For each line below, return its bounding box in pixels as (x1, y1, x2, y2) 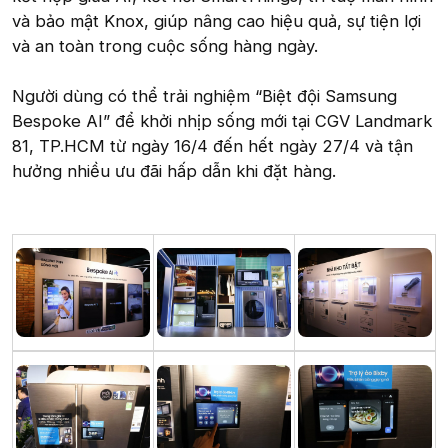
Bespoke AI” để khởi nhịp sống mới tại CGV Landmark (12, 110, 432, 131)
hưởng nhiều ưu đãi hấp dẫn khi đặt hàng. (12, 160, 336, 181)
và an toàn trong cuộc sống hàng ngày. (12, 35, 318, 56)
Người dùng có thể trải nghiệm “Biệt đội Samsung (12, 85, 397, 106)
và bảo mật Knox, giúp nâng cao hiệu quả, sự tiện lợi (12, 10, 421, 31)
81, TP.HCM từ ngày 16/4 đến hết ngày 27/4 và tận (12, 135, 413, 156)
